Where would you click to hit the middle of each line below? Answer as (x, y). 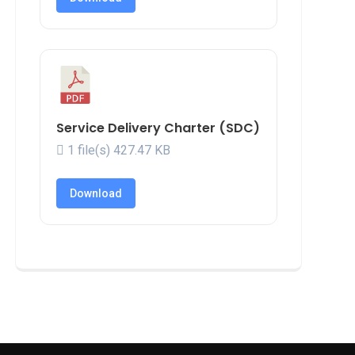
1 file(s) (89, 150)
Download (96, 193)
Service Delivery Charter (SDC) (158, 128)
